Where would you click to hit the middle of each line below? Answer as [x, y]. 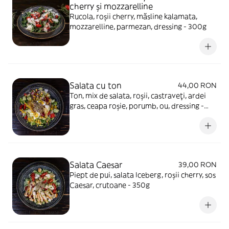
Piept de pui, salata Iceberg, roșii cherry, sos [143, 175]
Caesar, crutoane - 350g [110, 185]
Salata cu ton [96, 85]
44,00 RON [197, 85]
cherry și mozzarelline [111, 6]
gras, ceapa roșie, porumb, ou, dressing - [137, 106]
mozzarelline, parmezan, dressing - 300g [138, 27]
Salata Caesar [96, 165]
